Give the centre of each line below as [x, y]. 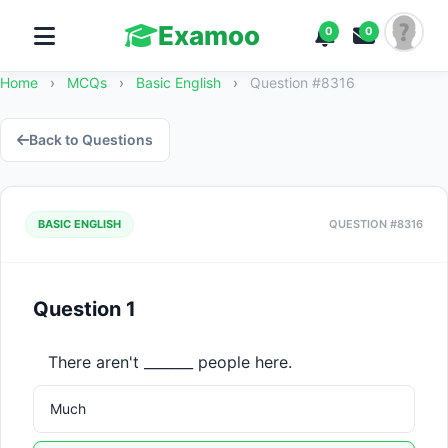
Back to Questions [91, 139]
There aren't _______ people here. [170, 362]
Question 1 [84, 309]
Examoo [208, 35]
